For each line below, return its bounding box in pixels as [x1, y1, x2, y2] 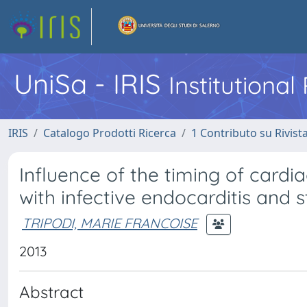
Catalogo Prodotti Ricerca [43, 125, 176, 140]
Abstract [19, 282, 84, 302]
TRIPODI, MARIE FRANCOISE [22, 214, 197, 232]
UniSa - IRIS [14, 66, 169, 101]
